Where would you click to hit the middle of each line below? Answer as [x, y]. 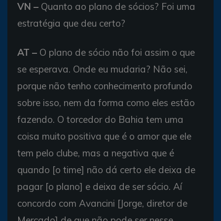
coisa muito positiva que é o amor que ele [104, 136]
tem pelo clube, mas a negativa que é [96, 153]
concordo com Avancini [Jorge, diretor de [102, 203]
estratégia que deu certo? [71, 23]
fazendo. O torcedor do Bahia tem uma [100, 119]
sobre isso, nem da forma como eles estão [106, 103]
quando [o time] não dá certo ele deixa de [106, 170]
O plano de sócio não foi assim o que [116, 52]
